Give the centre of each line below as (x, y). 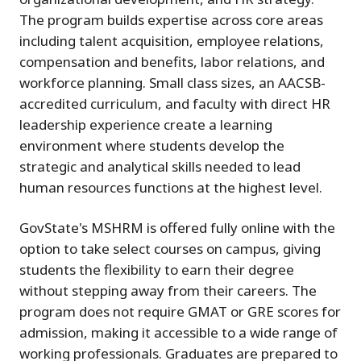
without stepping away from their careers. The (168, 291)
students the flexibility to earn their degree (157, 270)
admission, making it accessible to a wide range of (178, 333)
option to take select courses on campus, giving (170, 249)
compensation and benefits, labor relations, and (172, 62)
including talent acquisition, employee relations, (172, 41)
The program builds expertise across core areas (171, 20)
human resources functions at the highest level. (171, 188)
